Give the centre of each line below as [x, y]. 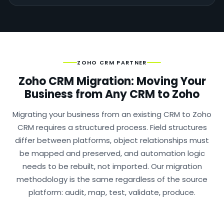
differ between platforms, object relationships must [112, 140]
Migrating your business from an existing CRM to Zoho [112, 114]
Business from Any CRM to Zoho [112, 94]
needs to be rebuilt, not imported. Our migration [112, 166]
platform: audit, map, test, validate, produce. [112, 192]
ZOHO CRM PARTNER [112, 62]
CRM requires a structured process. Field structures [112, 127]
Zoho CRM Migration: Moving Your [112, 81]
